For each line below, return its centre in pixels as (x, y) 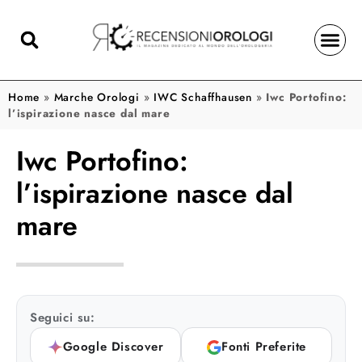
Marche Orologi (97, 97)
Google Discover (113, 347)
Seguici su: (63, 318)
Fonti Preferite (264, 347)
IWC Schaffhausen (203, 97)
